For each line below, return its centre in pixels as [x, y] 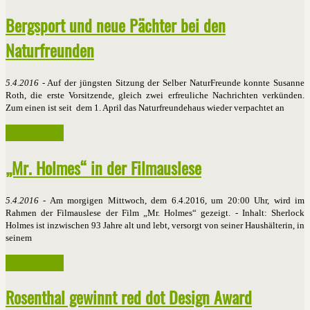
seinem [19, 237]
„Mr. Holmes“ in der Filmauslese [103, 167]
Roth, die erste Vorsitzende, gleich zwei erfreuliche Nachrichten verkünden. [155, 95]
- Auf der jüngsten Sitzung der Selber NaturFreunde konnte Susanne [172, 82]
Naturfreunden [50, 49]
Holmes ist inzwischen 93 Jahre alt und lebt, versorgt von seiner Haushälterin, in [155, 225]
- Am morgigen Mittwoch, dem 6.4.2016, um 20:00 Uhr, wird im [172, 200]
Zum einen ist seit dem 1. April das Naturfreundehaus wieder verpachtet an [145, 107]
